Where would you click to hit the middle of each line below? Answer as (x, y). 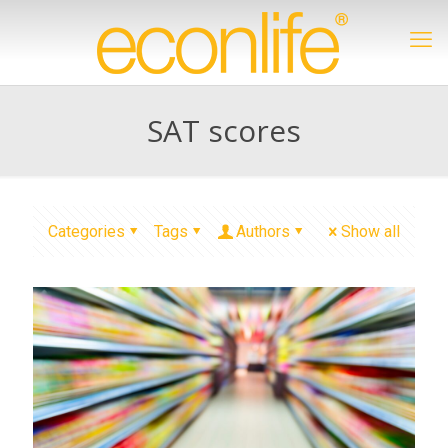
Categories (86, 231)
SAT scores (224, 130)
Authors (263, 231)
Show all (370, 231)
